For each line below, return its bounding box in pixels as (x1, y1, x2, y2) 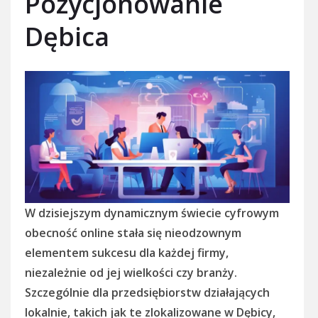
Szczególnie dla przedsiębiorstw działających (25, 285, 270, 301)
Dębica (25, 18, 109, 54)
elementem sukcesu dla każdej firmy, (25, 245, 229, 261)
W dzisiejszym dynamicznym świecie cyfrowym (25, 205, 279, 221)
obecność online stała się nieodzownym (25, 225, 241, 241)
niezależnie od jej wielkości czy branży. (25, 265, 237, 281)
